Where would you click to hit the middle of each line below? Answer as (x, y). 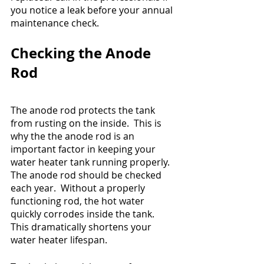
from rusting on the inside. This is (87, 123)
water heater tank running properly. (91, 162)
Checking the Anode (82, 53)
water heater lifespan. (60, 240)
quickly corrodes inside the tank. (85, 214)
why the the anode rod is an (74, 136)
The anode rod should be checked (87, 175)
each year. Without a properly (79, 188)
